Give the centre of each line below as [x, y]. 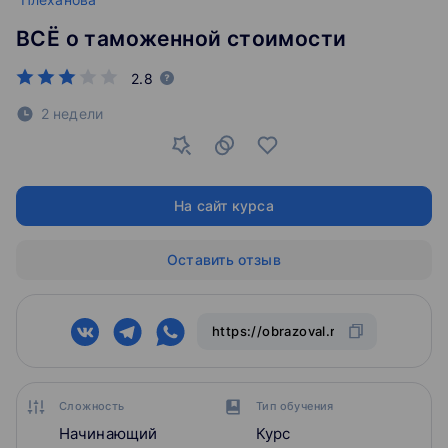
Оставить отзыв [224, 260]
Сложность [92, 406]
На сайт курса [224, 206]
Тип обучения [295, 406]
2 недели [72, 114]
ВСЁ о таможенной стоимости [181, 39]
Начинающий [108, 434]
